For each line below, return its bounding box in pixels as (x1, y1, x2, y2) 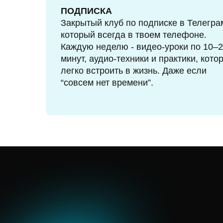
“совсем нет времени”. (61, 78, 153, 88)
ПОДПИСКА (61, 6, 112, 16)
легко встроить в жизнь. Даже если (61, 66, 207, 76)
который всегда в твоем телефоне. (61, 30, 207, 40)
